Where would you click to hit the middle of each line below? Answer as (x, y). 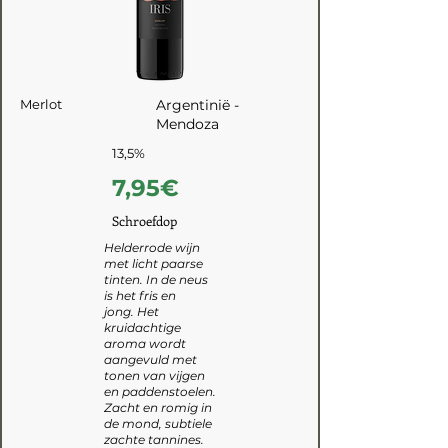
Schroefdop (144, 220)
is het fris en (140, 295)
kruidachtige (142, 327)
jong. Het (131, 311)
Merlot (41, 104)
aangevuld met (150, 359)
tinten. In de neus (156, 279)
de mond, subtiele (158, 423)
